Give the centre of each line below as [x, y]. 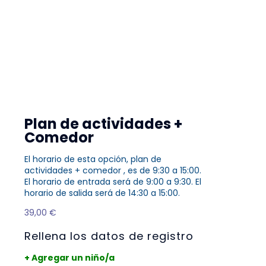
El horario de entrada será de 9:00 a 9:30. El [113, 182]
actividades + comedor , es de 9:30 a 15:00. [113, 171]
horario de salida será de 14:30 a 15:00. [102, 193]
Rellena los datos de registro [109, 236]
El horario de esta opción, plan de [93, 159]
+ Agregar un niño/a [69, 258]
